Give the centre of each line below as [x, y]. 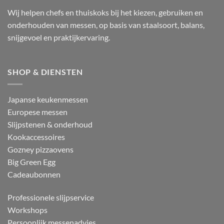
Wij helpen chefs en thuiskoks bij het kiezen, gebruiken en [105, 12]
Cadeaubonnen [34, 174]
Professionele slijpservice [51, 197]
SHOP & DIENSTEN [45, 72]
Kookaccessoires [36, 137]
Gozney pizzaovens [40, 149]
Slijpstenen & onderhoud [50, 124]
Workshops [27, 209]
